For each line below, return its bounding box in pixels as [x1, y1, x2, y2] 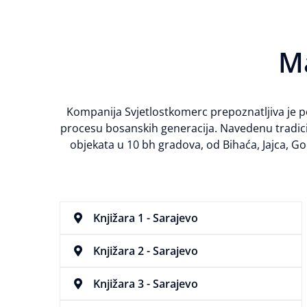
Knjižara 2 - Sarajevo [93, 243, 199, 259]
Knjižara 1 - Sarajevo [93, 210, 199, 226]
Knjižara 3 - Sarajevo [93, 276, 199, 292]
